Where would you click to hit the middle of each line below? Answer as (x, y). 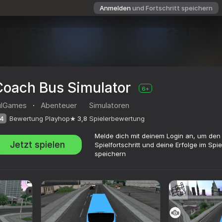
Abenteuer (59, 106)
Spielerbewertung (117, 119)
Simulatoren (109, 106)
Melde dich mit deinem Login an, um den (158, 136)
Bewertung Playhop (40, 119)
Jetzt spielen (37, 145)
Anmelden (115, 8)
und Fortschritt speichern (172, 8)
